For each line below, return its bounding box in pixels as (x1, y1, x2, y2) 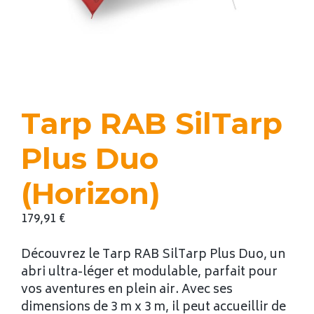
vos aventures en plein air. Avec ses (21, 279, 233, 301)
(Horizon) (21, 175, 161, 212)
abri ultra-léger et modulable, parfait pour (21, 261, 278, 283)
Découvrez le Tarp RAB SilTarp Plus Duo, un (21, 244, 285, 266)
